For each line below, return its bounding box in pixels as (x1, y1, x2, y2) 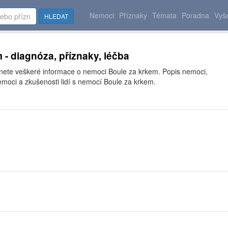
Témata (152, 10, 177, 20)
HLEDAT (44, 12, 68, 20)
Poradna (182, 10, 209, 20)
